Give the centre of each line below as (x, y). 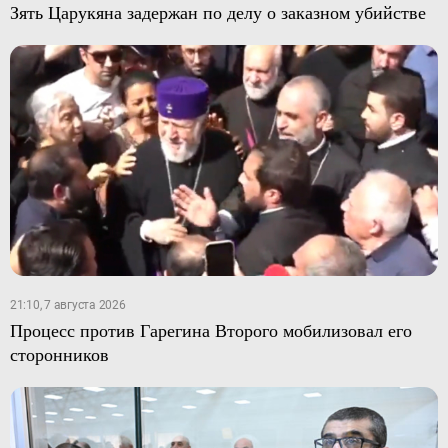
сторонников (59, 353)
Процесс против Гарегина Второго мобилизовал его (210, 329)
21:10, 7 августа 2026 (67, 304)
